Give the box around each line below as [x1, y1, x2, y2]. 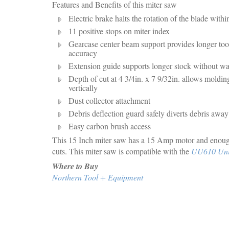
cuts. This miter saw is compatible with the [52, 146, 191, 156]
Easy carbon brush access [68, 121, 151, 131]
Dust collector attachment [68, 95, 150, 106]
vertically [68, 82, 98, 93]
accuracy [68, 48, 97, 58]
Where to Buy [52, 161, 98, 172]
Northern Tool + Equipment [52, 172, 143, 182]
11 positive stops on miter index [68, 26, 170, 36]
